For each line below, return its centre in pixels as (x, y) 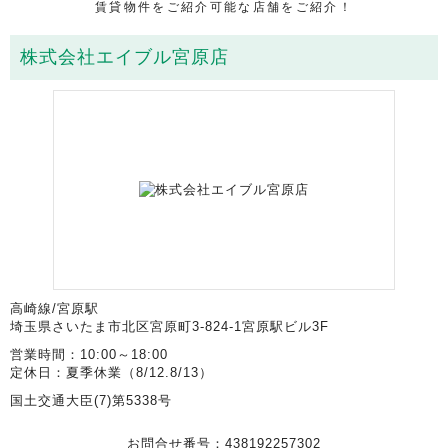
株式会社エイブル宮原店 (124, 56)
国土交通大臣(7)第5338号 (91, 400)
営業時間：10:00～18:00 (89, 354)
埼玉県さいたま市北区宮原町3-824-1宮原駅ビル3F (169, 326)
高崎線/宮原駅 (54, 308)
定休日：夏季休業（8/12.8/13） (111, 372)
